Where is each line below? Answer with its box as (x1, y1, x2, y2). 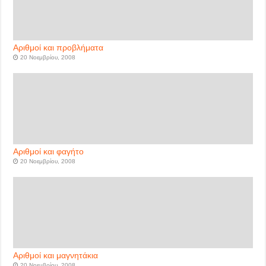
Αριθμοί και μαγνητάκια (13, 251, 99, 260)
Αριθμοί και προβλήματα (13, 43, 104, 52)
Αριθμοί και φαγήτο (13, 147, 84, 156)
